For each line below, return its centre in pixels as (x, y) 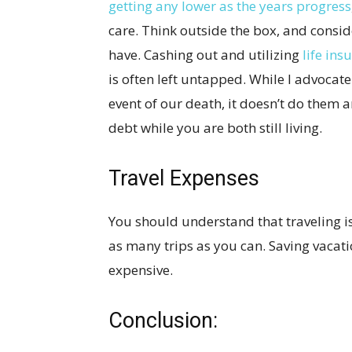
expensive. (141, 269)
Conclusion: (163, 320)
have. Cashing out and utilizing (205, 54)
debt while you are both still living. (215, 127)
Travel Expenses (184, 178)
